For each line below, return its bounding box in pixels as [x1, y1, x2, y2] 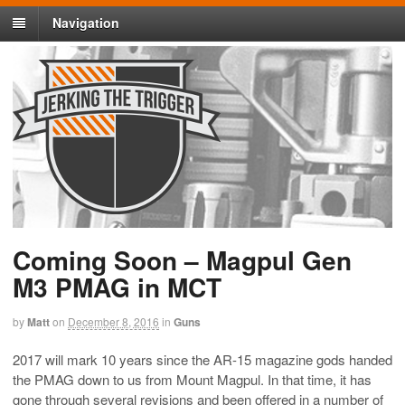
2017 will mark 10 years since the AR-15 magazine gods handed [13, 349, 392, 369]
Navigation [52, 14, 119, 33]
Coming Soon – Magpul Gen [13, 241, 352, 279]
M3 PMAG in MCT [13, 268, 221, 306]
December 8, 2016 [68, 314, 159, 330]
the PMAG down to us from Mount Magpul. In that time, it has [13, 369, 372, 389]
